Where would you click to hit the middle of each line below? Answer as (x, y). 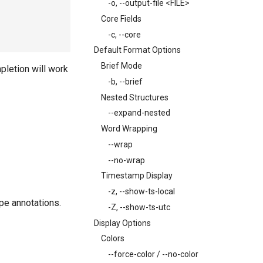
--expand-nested (139, 113)
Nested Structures (135, 97)
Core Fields (121, 18)
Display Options (122, 223)
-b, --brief (125, 81)
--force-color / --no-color (153, 254)
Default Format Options (137, 50)
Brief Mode (122, 66)
